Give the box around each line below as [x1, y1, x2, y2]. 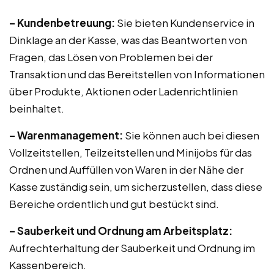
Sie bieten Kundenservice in [115, 16, 254, 29]
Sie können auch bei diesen [123, 128, 259, 142]
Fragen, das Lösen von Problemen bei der [9, 50, 213, 64]
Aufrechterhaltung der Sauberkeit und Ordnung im [9, 241, 255, 254]
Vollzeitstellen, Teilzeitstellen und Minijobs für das [9, 146, 252, 159]
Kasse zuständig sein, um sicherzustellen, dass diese [9, 180, 262, 193]
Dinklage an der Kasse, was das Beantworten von [9, 33, 247, 46]
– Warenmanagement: [9, 128, 123, 142]
